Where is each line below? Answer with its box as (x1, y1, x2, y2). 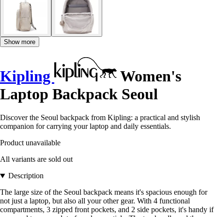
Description (8, 171, 44, 180)
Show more (4, 38, 35, 46)
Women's (117, 67, 181, 85)
